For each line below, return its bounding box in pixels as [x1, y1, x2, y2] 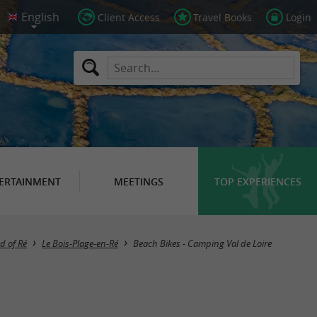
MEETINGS [114, 174, 163, 188]
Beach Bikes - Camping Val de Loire [133, 238, 272, 250]
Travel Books [193, 11, 253, 24]
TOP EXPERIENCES [214, 174, 301, 188]
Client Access [97, 11, 160, 24]
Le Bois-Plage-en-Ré [42, 238, 118, 250]
